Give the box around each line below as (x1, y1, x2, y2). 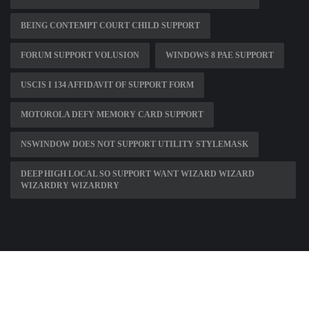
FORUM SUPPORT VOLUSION (21, 50, 139, 61)
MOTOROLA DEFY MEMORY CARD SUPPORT (21, 110, 203, 120)
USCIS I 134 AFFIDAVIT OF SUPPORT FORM (21, 80, 194, 90)
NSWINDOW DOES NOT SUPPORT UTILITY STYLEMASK (21, 139, 248, 150)
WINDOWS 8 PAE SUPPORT (166, 50, 274, 61)
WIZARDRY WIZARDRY (21, 181, 119, 191)
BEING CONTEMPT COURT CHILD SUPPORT (21, 21, 200, 31)
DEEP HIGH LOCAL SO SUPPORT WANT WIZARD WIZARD (21, 169, 255, 179)
